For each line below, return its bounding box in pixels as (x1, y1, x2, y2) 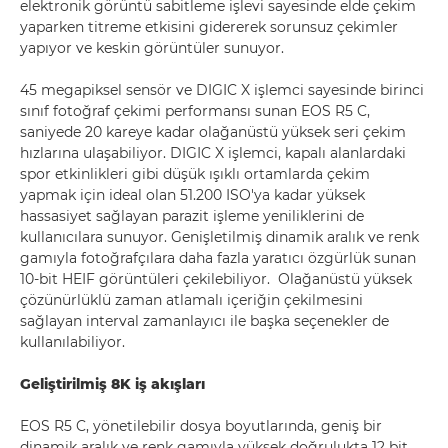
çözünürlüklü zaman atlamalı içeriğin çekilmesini (20, 291, 363, 309)
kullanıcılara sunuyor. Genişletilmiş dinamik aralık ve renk (20, 228, 419, 246)
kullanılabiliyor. (20, 333, 125, 351)
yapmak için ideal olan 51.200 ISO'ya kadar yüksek (20, 186, 365, 204)
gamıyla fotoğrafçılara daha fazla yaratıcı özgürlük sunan (20, 249, 416, 267)
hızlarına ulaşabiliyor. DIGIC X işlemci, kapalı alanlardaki (20, 144, 406, 162)
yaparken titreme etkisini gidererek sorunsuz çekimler (20, 18, 398, 36)
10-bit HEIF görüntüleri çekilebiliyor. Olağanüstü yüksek (20, 270, 412, 288)
